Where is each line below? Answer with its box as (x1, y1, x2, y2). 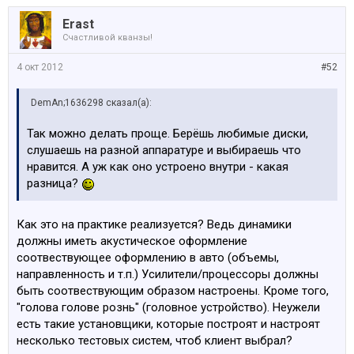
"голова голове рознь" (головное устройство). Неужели (17, 300, 320, 314)
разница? (27, 176, 81, 190)
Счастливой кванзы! (62, 32, 153, 43)
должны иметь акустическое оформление (17, 234, 247, 248)
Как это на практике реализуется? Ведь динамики (17, 217, 292, 232)
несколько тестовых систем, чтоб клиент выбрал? (17, 333, 292, 348)
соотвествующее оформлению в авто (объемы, (17, 250, 279, 265)
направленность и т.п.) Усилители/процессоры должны (17, 267, 318, 281)
